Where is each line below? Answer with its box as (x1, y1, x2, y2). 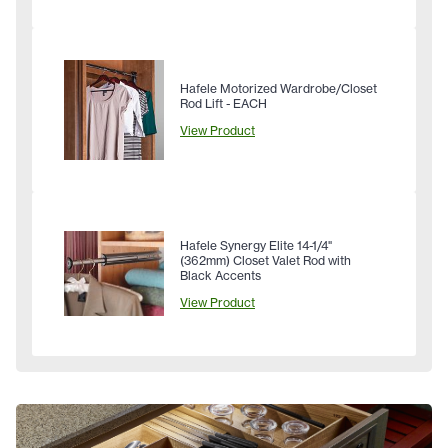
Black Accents (180, 267, 261, 283)
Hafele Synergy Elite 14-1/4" (180, 237, 332, 253)
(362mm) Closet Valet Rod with (180, 252, 351, 268)
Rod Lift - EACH (180, 96, 267, 112)
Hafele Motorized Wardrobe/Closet (180, 81, 377, 97)
